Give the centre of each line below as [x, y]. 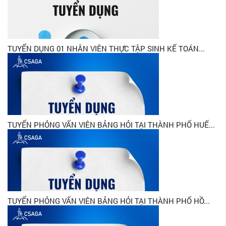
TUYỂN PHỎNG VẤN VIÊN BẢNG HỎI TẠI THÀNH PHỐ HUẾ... [111, 125]
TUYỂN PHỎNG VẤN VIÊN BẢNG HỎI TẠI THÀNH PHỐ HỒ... [109, 201]
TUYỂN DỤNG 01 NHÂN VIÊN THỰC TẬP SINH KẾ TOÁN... [106, 48]
